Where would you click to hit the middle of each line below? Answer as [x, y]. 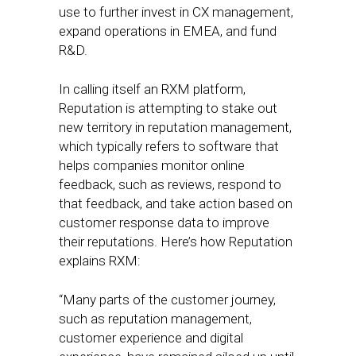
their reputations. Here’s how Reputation [176, 242]
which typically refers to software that [169, 146]
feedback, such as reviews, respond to [170, 184]
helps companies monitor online [152, 165]
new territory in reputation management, [175, 127]
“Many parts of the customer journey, [167, 300]
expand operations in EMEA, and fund [168, 31]
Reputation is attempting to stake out [168, 108]
